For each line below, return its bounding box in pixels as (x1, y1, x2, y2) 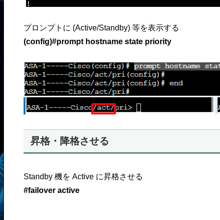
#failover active (23, 186, 80, 194)
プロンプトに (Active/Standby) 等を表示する (23, 23, 179, 32)
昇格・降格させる (30, 136, 109, 147)
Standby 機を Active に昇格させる (23, 172, 143, 181)
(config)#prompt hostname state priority (23, 37, 171, 46)
